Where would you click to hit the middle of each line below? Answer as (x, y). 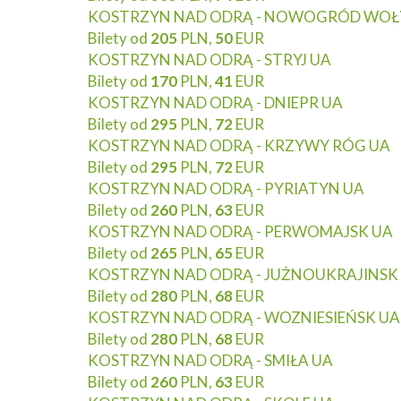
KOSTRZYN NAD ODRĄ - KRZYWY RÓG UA (239, 145)
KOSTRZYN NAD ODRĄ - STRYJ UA (209, 60)
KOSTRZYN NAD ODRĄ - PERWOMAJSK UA (240, 231)
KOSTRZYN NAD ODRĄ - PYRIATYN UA (226, 188)
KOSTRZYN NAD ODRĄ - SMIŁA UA (210, 360)
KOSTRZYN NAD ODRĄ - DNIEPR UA (215, 102)
